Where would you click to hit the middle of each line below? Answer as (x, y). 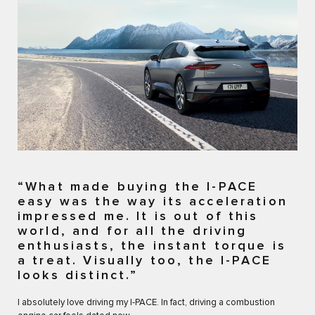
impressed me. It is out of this (138, 217)
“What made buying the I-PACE (138, 187)
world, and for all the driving (133, 232)
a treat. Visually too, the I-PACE (144, 261)
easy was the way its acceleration (153, 202)
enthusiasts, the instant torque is (152, 246)
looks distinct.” (78, 276)
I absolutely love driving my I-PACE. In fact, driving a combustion (146, 303)
